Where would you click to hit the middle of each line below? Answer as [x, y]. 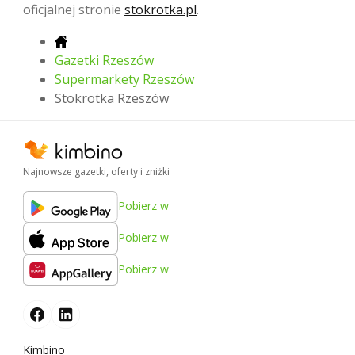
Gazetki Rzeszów [104, 60]
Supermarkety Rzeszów [124, 79]
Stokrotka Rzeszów [112, 98]
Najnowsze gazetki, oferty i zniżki [96, 171]
